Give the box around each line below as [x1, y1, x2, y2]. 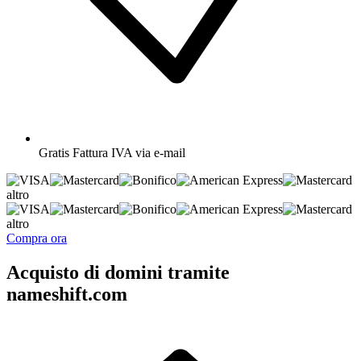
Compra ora [6, 230, 67, 245]
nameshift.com [6, 283, 127, 305]
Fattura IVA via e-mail [73, 145, 185, 160]
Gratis [39, 145, 69, 160]
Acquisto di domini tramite [6, 261, 230, 283]
